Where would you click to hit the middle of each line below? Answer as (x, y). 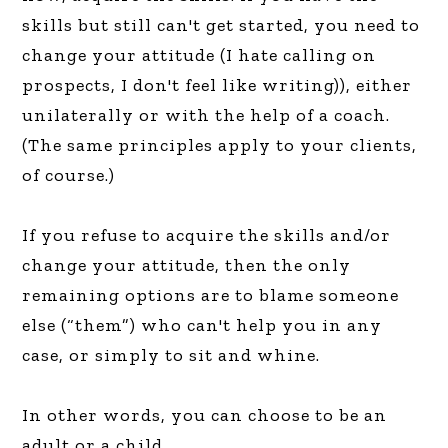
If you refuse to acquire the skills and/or (207, 235)
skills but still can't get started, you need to (221, 25)
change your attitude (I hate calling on (199, 55)
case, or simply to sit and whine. (171, 355)
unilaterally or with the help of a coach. (206, 115)
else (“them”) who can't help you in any (202, 325)
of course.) (69, 175)
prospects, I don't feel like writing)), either (217, 85)
